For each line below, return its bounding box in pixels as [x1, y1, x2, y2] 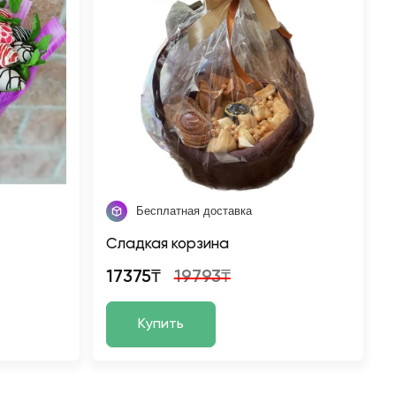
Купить [137, 317, 184, 332]
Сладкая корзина [105, 237, 229, 253]
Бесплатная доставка [135, 204, 252, 218]
